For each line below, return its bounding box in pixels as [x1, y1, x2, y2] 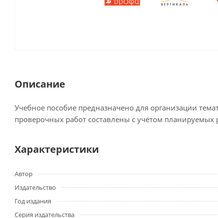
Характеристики [15, 143, 99, 156]
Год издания [15, 197, 51, 206]
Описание [15, 77, 65, 91]
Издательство [15, 183, 56, 192]
